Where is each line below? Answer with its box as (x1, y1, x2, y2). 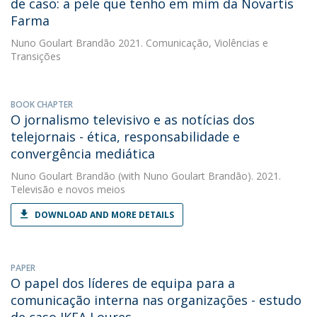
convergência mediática (11, 145, 155, 162)
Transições (11, 50, 61, 63)
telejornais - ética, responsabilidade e (11, 128, 240, 145)
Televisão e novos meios (11, 183, 125, 196)
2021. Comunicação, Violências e (115, 36, 268, 50)
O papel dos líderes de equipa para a (11, 275, 235, 292)
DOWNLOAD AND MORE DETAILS (35, 209, 174, 221)
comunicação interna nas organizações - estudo (11, 292, 301, 309)
